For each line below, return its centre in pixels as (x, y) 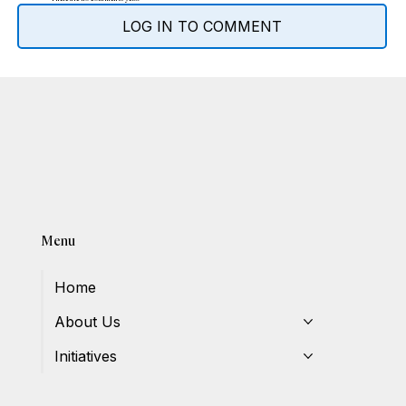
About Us (88, 321)
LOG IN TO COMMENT (203, 27)
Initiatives (86, 356)
